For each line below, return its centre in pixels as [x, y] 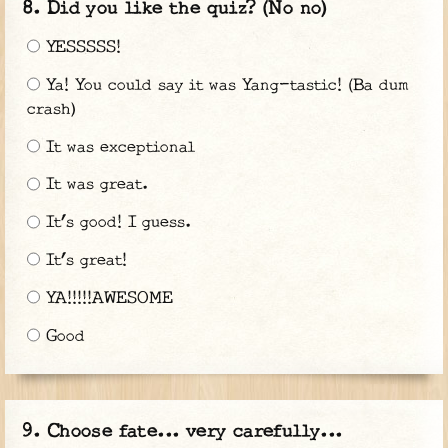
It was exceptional [117, 147]
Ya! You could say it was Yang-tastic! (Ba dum [224, 85]
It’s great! [83, 261]
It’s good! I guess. [115, 223]
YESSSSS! [80, 47]
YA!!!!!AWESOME [106, 298]
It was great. [93, 185]
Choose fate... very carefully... [194, 431]
